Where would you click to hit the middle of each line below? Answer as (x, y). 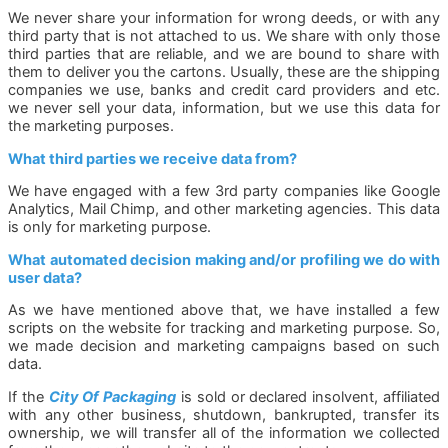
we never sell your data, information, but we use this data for (224, 107)
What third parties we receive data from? (152, 158)
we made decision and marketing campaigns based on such (224, 346)
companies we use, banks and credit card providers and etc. (224, 89)
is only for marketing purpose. (109, 227)
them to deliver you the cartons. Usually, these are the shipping (224, 71)
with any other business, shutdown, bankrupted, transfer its (224, 414)
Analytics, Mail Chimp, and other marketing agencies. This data (224, 209)
